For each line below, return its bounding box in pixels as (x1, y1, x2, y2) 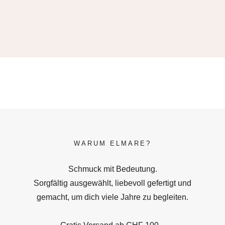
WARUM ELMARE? (74, 139, 151, 147)
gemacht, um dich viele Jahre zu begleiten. (37, 192, 188, 201)
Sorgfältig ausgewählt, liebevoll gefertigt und (34, 178, 191, 187)
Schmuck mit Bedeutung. (68, 164, 157, 173)
